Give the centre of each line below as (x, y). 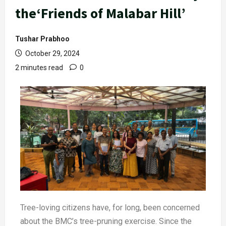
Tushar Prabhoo (42, 39)
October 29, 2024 (52, 54)
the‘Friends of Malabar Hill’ (100, 13)
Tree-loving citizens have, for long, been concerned (110, 208)
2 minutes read (39, 68)
